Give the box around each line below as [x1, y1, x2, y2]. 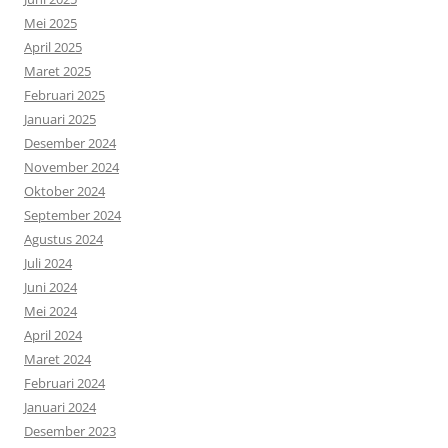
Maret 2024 [24, 350, 91, 368]
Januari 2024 [24, 398, 96, 416]
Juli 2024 [24, 254, 72, 272]
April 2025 [24, 38, 82, 56]
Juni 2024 [24, 278, 77, 296]
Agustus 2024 [24, 230, 103, 248]
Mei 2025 [24, 14, 77, 32]
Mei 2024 [24, 302, 77, 320]
